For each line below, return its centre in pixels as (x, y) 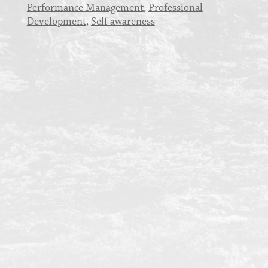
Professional (175, 8)
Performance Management (85, 8)
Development (56, 22)
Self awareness (123, 22)
